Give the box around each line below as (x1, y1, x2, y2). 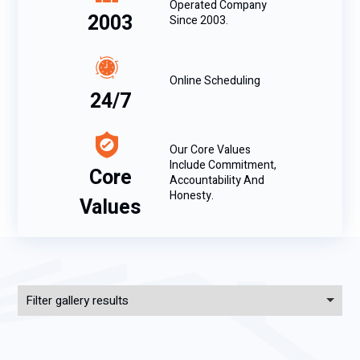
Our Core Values (170, 141, 251, 159)
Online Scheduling (170, 72, 260, 90)
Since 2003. (170, 11, 228, 29)
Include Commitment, (170, 157, 276, 174)
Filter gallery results (26, 291, 129, 309)
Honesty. (170, 187, 214, 205)
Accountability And (170, 172, 264, 190)
